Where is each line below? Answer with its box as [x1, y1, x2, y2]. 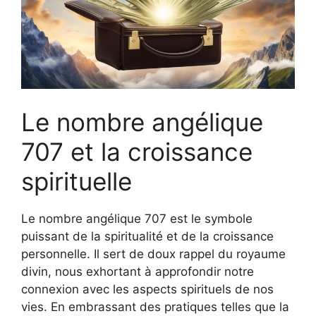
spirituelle [21, 166, 132, 196]
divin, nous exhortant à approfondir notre [21, 264, 254, 279]
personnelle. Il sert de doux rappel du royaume [21, 246, 286, 261]
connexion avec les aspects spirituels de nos [21, 281, 274, 296]
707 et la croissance [21, 136, 253, 166]
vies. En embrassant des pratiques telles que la [21, 299, 289, 314]
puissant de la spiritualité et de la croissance [21, 229, 274, 243]
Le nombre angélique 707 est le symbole [21, 211, 253, 226]
